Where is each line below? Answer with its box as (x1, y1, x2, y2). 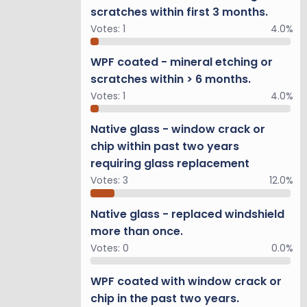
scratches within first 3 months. (90, 3, 268, 20)
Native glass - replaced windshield (90, 206, 284, 222)
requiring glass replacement (90, 156, 249, 172)
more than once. (90, 223, 183, 239)
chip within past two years (90, 138, 239, 155)
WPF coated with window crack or (90, 273, 282, 289)
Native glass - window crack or (90, 121, 265, 138)
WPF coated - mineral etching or (90, 53, 273, 70)
